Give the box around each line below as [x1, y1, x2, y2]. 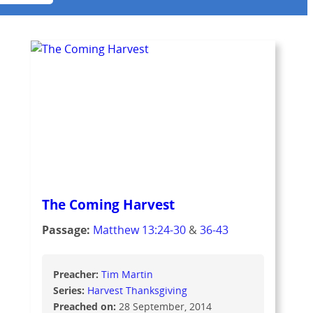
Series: [52, 283, 87, 297]
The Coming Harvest [41, 194, 175, 214]
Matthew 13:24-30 [92, 221, 186, 238]
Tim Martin [101, 267, 153, 281]
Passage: [41, 221, 93, 238]
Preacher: [52, 267, 101, 281]
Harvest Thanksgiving [87, 283, 187, 297]
